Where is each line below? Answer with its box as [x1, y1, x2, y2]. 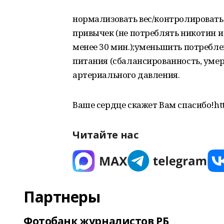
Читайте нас [72, 128, 138, 141]
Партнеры [23, 186, 100, 207]
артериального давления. [72, 69, 180, 80]
